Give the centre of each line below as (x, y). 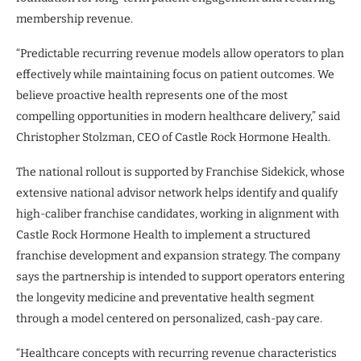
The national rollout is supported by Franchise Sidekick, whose (180, 172)
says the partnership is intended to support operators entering (180, 276)
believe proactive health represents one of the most (152, 95)
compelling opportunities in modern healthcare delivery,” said (178, 116)
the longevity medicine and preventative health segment (165, 297)
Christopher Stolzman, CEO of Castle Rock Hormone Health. (173, 137)
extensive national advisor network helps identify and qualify (177, 193)
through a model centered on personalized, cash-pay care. (169, 318)
